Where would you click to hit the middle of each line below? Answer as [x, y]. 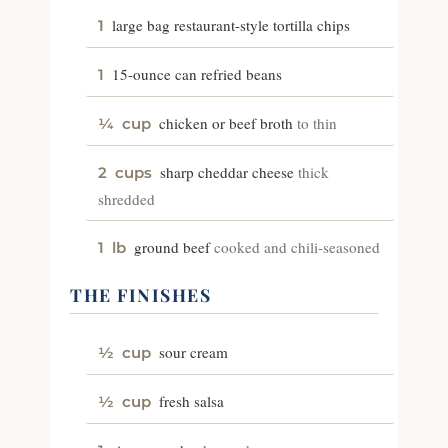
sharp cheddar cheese [227, 171]
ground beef [172, 246]
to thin [317, 122]
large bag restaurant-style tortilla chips [231, 24]
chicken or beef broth [226, 122]
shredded [126, 198]
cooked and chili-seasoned [297, 246]
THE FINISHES [140, 294]
